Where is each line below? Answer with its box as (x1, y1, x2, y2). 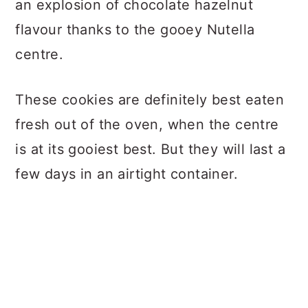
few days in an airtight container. (15, 166, 238, 182)
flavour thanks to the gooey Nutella (15, 21, 255, 38)
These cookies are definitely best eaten (15, 91, 284, 108)
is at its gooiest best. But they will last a (15, 141, 285, 157)
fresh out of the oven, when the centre (15, 116, 279, 133)
